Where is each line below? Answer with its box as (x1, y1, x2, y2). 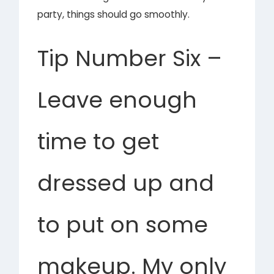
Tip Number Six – (37, 42, 223, 74)
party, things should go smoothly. (37, 8, 190, 21)
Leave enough (37, 84, 198, 116)
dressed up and (37, 167, 215, 199)
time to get (37, 125, 160, 157)
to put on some (37, 209, 209, 240)
